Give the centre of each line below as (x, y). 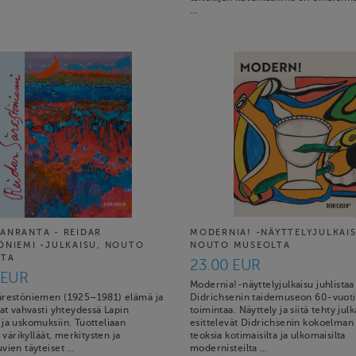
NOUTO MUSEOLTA (240, 245)
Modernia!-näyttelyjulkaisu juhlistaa (272, 284)
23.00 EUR (225, 265)
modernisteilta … (229, 348)
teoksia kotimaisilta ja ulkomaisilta (268, 335)
